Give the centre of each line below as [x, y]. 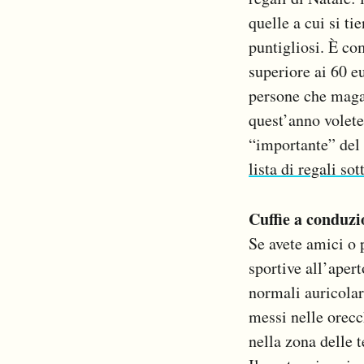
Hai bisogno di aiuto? [130, 55]
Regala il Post [111, 34]
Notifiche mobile [120, 13]
